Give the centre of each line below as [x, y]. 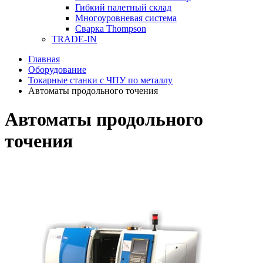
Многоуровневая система [126, 18]
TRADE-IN [74, 39]
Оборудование [57, 70]
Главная [44, 59]
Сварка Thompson [111, 28]
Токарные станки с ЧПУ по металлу [100, 80]
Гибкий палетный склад [123, 7]
